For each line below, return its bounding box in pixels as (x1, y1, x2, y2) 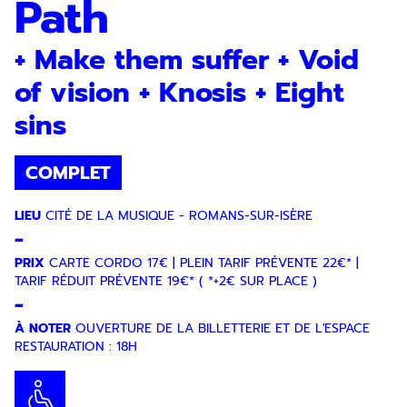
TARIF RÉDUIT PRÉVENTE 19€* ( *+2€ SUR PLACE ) (15, 272, 317, 291)
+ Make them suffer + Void (15, 39, 359, 81)
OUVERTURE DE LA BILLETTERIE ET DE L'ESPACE (71, 319, 370, 338)
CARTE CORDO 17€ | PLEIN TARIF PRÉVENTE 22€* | (45, 253, 359, 273)
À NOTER (15, 319, 71, 338)
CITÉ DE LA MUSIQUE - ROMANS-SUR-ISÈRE (41, 206, 313, 225)
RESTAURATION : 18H (15, 337, 137, 356)
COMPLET (25, 159, 111, 186)
